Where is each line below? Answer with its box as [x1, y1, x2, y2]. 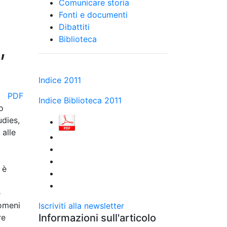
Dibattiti [59, 22, 90, 32]
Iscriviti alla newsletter [39, 201, 124, 211]
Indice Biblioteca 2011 [39, 95, 122, 105]
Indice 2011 [39, 75, 81, 85]
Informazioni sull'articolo [39, 212, 156, 224]
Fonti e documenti [59, 10, 128, 20]
